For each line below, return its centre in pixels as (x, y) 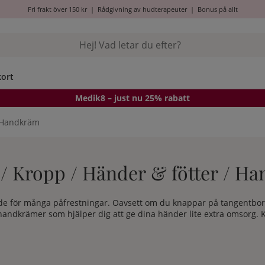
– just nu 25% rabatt (148, 98)
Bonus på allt (217, 9)
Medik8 (90, 98)
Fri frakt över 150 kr (57, 9)
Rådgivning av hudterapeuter (142, 9)
